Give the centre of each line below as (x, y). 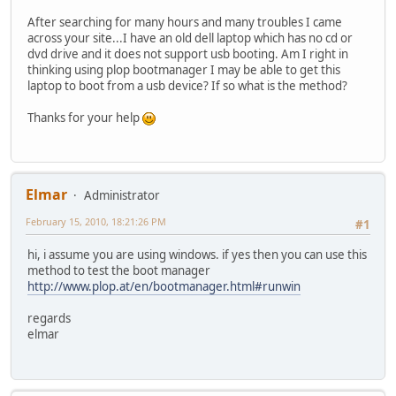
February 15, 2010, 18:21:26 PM (96, 222)
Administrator (122, 196)
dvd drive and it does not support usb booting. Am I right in (188, 53)
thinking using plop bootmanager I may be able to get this (184, 69)
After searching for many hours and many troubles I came (185, 22)
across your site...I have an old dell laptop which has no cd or (190, 38)
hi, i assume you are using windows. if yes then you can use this (197, 255)
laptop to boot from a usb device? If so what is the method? (187, 85)
